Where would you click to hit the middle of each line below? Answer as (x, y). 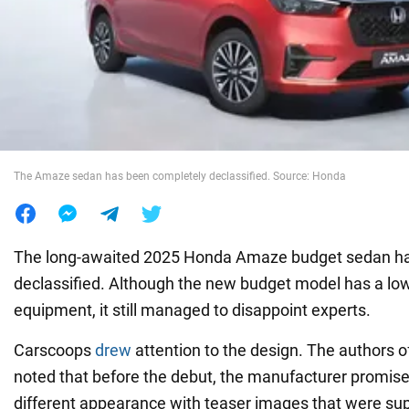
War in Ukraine (68, 43)
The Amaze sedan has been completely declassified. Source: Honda (180, 176)
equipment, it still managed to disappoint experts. (192, 309)
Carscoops (54, 350)
